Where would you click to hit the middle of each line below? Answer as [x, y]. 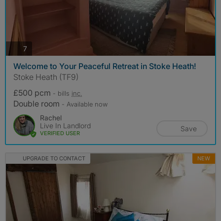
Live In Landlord [65, 126]
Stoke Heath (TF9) [46, 77]
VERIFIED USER [60, 133]
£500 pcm [33, 93]
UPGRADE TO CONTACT [54, 159]
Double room [37, 104]
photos [37, 48]
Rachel [51, 118]
